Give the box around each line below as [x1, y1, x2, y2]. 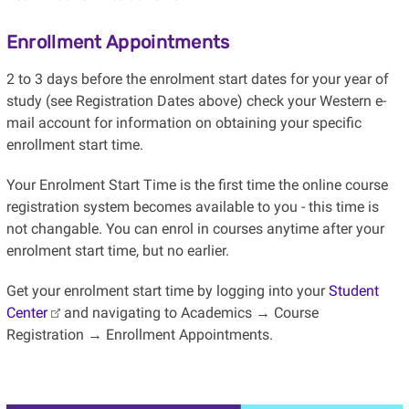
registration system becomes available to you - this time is [5, 198, 379, 216]
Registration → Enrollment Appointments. [5, 326, 273, 344]
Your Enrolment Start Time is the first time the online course [5, 176, 388, 194]
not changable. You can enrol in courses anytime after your [5, 220, 384, 238]
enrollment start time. [5, 136, 143, 154]
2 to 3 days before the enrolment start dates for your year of [5, 70, 389, 89]
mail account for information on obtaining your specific [5, 114, 362, 132]
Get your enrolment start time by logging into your [5, 282, 329, 300]
